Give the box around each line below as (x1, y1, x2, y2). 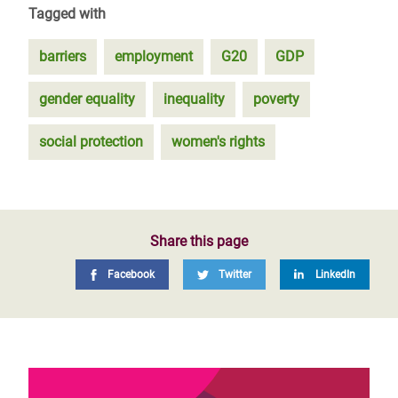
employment (115, 48, 193, 65)
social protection (39, 133, 143, 150)
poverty (253, 91, 299, 107)
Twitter (219, 268, 251, 281)
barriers (39, 48, 86, 65)
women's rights (171, 133, 265, 150)
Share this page (150, 233, 248, 250)
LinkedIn (315, 268, 355, 281)
